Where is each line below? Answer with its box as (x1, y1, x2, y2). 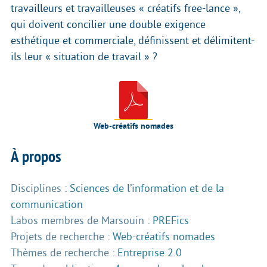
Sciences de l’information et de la (70, 182, 224, 194)
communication (11, 198, 83, 210)
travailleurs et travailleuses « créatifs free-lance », (11, 2, 240, 14)
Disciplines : (11, 182, 70, 194)
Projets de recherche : (11, 230, 113, 243)
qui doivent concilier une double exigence (11, 18, 206, 30)
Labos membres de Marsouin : (11, 214, 153, 226)
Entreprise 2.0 (117, 246, 182, 259)
